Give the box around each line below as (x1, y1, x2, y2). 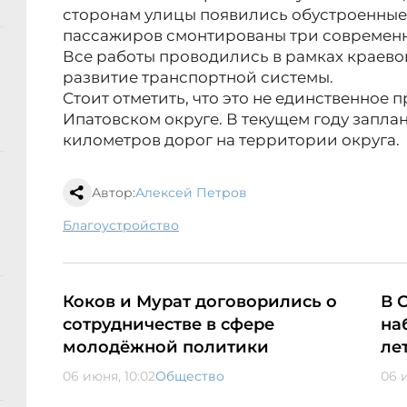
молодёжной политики (63, 337, 269, 358)
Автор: (92, 184, 135, 202)
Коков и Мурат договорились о (63, 292, 337, 313)
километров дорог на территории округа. (63, 131, 400, 150)
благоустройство (72, 217, 179, 234)
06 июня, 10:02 (63, 368, 155, 385)
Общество (155, 368, 224, 385)
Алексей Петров (135, 184, 247, 202)
